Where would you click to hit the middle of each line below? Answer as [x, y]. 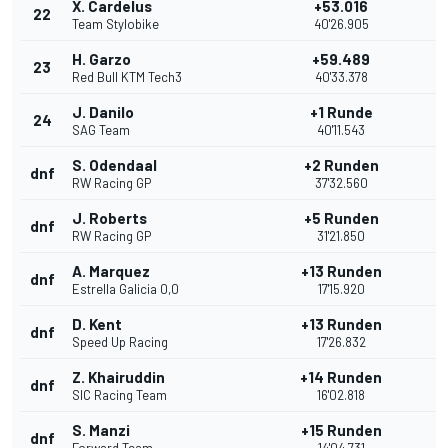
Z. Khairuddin [118, 377]
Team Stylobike [115, 24]
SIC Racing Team [119, 395]
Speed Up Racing [120, 342]
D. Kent [97, 324]
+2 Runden [341, 165]
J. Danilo [103, 112]
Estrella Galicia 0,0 [125, 289]
